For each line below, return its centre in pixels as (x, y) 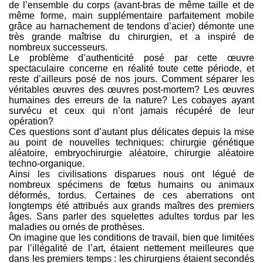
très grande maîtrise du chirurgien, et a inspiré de (131, 37)
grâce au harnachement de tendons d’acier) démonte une (131, 26)
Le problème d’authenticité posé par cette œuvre (131, 58)
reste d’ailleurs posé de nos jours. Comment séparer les (131, 79)
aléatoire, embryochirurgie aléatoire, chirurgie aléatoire (131, 153)
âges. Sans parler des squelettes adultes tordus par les (131, 216)
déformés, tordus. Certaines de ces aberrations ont (131, 195)
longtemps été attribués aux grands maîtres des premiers (131, 206)
